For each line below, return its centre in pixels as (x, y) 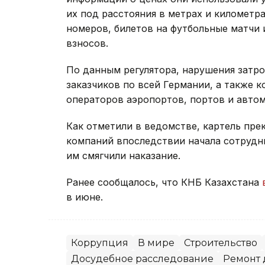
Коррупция (100, 243)
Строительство (221, 243)
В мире (156, 243)
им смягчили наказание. (123, 155)
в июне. (85, 197)
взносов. (87, 43)
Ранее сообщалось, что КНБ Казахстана (164, 182)
